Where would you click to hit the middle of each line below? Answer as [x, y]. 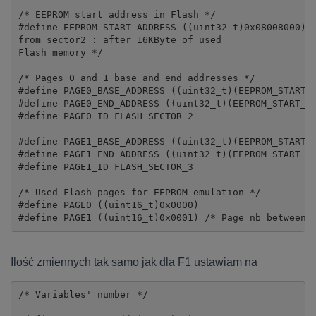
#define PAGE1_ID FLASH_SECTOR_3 [105, 167]
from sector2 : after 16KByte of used [120, 40]
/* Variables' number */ [83, 295]
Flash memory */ [60, 53]
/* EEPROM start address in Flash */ [117, 15]
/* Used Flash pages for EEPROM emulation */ [139, 193]
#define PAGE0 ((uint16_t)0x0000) [108, 205]
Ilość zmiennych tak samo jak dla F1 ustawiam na [134, 262]
